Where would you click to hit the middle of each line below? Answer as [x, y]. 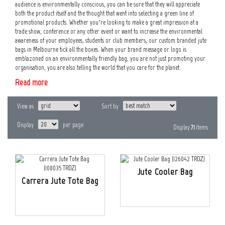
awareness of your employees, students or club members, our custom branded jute [111, 40]
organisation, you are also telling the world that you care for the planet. [100, 67]
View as [25, 106]
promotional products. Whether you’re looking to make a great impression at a [107, 22]
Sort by [110, 106]
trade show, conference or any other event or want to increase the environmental [109, 31]
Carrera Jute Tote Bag [60, 181]
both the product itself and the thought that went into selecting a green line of [104, 13]
